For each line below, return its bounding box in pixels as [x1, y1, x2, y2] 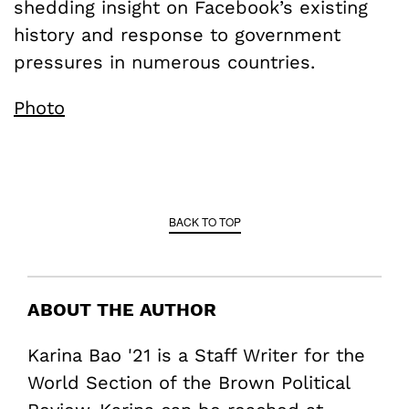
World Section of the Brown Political [27, 372, 350, 394]
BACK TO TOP [168, 214, 241, 230]
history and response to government [14, 24, 341, 47]
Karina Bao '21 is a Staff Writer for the [27, 344, 365, 367]
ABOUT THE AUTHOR [27, 299, 216, 321]
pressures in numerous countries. [14, 51, 315, 74]
